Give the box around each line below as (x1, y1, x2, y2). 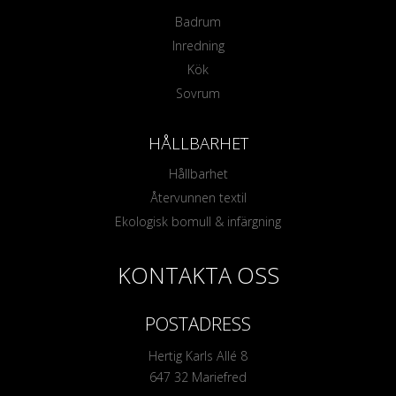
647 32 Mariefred (149, 368, 247, 385)
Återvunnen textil (149, 189, 247, 207)
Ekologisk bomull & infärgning (115, 213, 281, 231)
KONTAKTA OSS (117, 260, 279, 291)
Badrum (175, 13, 221, 31)
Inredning (171, 37, 225, 55)
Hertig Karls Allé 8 (148, 346, 247, 364)
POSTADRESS (145, 310, 251, 336)
